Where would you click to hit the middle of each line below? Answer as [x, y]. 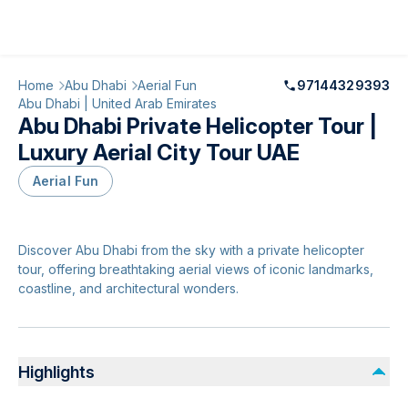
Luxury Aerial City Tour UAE [159, 153]
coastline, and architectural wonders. [128, 288]
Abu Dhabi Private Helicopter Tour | [198, 126]
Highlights [56, 372]
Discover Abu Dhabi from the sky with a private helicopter [191, 250]
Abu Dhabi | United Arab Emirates [117, 103]
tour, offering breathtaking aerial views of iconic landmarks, [196, 269]
